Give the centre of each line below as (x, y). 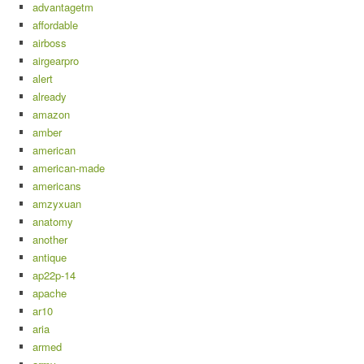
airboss (50, 43)
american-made (69, 168)
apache (50, 293)
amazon (51, 115)
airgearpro (56, 61)
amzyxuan (57, 204)
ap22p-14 (54, 275)
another (50, 240)
